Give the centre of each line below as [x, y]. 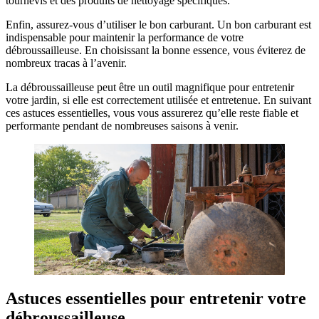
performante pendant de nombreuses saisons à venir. [122, 126]
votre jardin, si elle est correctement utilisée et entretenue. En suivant [158, 100]
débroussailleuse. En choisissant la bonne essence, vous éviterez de [156, 51]
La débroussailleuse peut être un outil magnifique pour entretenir [150, 88]
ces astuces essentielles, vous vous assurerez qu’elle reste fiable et [152, 113]
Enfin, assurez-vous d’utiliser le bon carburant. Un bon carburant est [158, 25]
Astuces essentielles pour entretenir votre [156, 298]
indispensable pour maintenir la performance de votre [125, 38]
